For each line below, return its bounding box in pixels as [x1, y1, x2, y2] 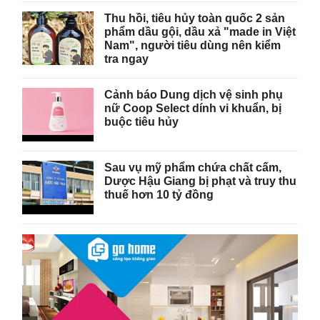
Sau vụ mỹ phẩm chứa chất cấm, [104, 161, 282, 174]
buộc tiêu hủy [104, 115, 179, 128]
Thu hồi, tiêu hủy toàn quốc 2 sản [104, 11, 286, 24]
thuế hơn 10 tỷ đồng [104, 188, 214, 201]
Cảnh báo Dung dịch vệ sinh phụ [104, 88, 284, 101]
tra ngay [104, 52, 149, 65]
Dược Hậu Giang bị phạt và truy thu [104, 174, 297, 187]
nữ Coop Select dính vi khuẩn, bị [104, 101, 282, 114]
